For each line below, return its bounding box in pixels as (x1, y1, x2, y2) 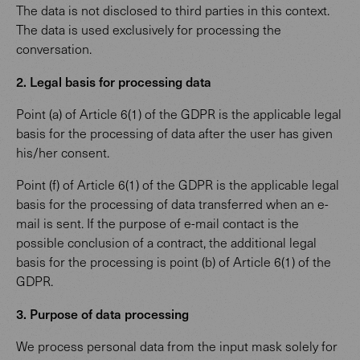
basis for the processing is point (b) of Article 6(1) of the (16, 253, 331, 270)
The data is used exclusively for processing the (16, 21, 281, 38)
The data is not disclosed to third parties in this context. (16, 2, 329, 18)
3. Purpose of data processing (16, 304, 189, 323)
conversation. (16, 40, 92, 57)
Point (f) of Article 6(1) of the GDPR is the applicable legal (16, 176, 339, 193)
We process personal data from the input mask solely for (16, 337, 337, 354)
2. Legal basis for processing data (16, 72, 211, 91)
